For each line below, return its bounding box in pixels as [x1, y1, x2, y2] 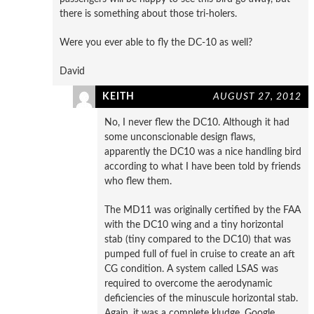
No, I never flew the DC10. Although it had [104, 116, 289, 128]
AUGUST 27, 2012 [213, 90, 301, 102]
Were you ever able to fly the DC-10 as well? [60, 36, 252, 48]
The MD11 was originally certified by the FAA [104, 204, 301, 215]
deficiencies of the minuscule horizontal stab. [104, 292, 298, 303]
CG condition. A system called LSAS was [104, 263, 278, 274]
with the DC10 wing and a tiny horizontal [104, 219, 283, 230]
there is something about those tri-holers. [60, 8, 237, 19]
